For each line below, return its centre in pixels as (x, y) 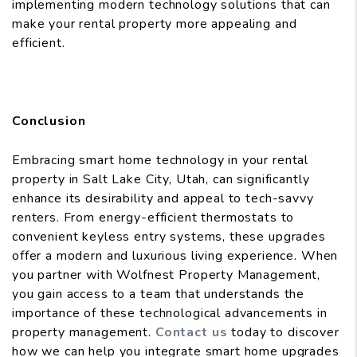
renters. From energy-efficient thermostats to (153, 218)
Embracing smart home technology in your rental (161, 161)
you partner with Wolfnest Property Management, (167, 275)
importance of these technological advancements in (170, 314)
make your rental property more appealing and (155, 24)
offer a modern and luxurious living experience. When (175, 256)
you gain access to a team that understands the (159, 294)
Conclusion (49, 122)
